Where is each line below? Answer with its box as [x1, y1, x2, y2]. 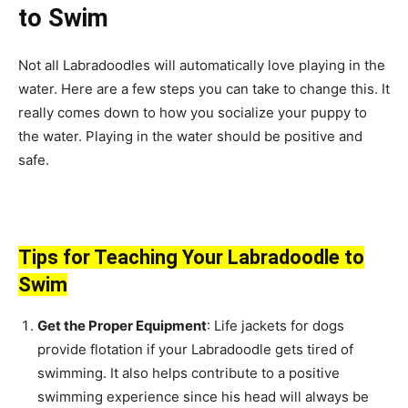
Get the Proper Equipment [37, 316, 207, 334]
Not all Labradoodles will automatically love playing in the [18, 56, 385, 74]
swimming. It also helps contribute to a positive [37, 363, 340, 382]
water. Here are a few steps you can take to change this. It [18, 79, 390, 97]
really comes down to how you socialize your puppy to [18, 103, 367, 121]
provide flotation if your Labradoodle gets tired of [37, 340, 353, 358]
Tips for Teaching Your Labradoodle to [18, 245, 364, 269]
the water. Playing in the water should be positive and [18, 127, 362, 145]
